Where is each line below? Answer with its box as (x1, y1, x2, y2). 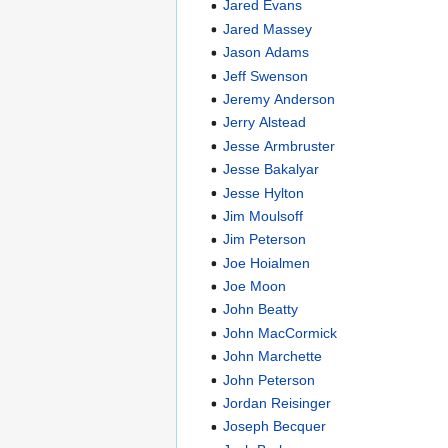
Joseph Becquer (223, 418, 327, 435)
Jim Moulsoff (223, 207, 304, 224)
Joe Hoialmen (223, 254, 311, 271)
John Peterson (223, 371, 316, 388)
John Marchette (223, 348, 323, 365)
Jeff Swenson (223, 67, 309, 84)
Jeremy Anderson (223, 90, 336, 107)
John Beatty (223, 301, 299, 318)
